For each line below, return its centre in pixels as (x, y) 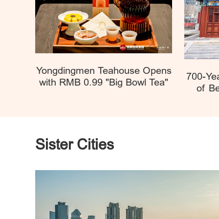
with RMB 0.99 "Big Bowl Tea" (104, 82)
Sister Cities (75, 145)
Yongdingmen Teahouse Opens (104, 71)
